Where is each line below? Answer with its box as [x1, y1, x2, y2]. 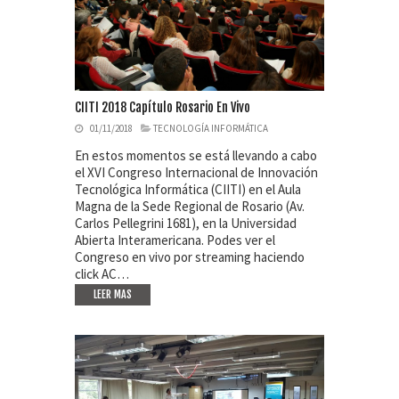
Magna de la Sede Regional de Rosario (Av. [75, 197, 305, 215]
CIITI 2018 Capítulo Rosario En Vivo [75, 99, 250, 115]
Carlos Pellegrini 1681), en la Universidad [75, 214, 297, 232]
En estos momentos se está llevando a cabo [75, 146, 317, 164]
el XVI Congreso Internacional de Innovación [75, 163, 318, 181]
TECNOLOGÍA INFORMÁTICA [153, 121, 268, 134]
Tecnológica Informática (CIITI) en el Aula [75, 180, 301, 198]
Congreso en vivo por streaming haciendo [75, 248, 305, 265]
